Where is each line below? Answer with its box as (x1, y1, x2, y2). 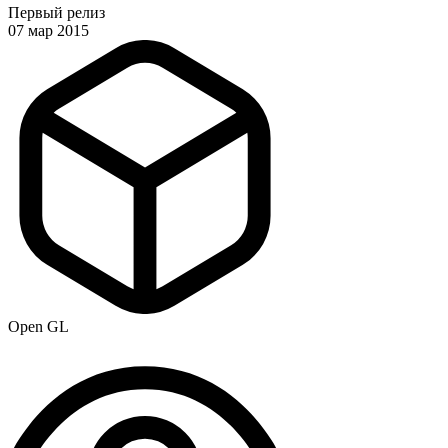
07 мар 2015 (8, 22, 89, 40)
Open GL (8, 318, 69, 336)
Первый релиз (8, 4, 105, 22)
